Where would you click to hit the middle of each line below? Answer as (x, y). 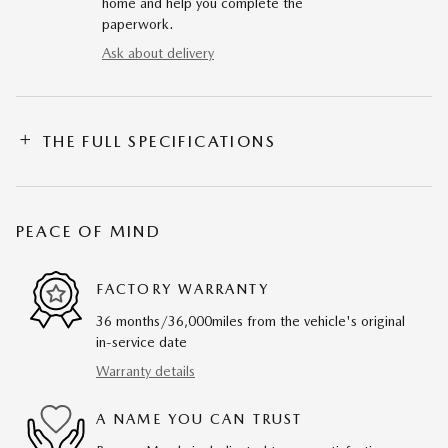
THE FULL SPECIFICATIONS (159, 141)
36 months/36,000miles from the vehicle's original (250, 320)
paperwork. (137, 23)
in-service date (141, 341)
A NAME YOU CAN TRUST (199, 419)
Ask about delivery (158, 52)
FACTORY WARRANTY (182, 289)
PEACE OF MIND (89, 231)
